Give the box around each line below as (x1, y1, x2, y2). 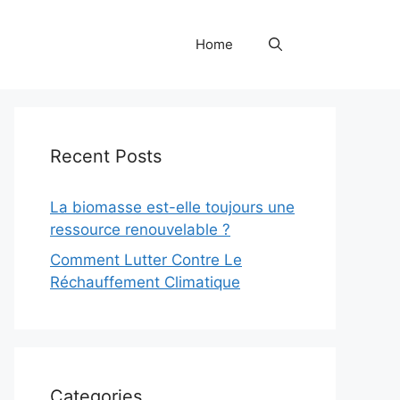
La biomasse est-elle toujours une (50, 198, 295, 216)
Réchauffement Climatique (50, 272, 240, 291)
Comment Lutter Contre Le (50, 250, 242, 269)
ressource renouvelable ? (50, 221, 230, 238)
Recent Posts (50, 146, 162, 167)
